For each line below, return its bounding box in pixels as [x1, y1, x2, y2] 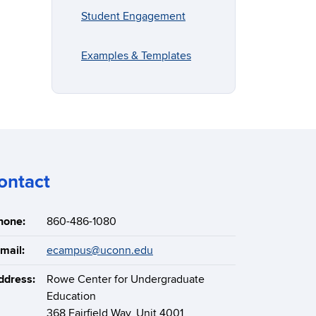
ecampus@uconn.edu [47, 243, 153, 258]
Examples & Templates [81, 49, 191, 63]
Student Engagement [81, 9, 186, 24]
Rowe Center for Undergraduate [47, 272, 205, 287]
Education [47, 289, 96, 304]
